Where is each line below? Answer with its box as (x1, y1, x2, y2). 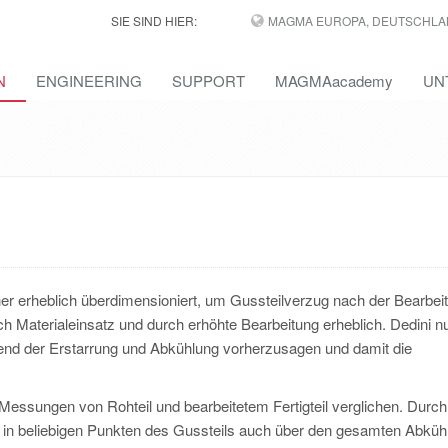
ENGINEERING (36, 70, 142, 91)
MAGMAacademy (275, 70, 393, 91)
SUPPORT (172, 70, 245, 91)
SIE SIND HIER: (110, 12, 197, 29)
